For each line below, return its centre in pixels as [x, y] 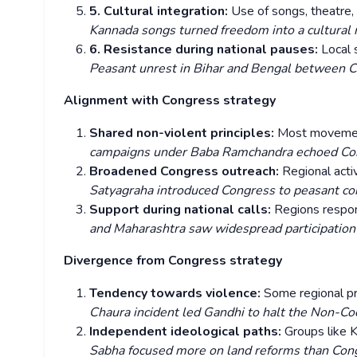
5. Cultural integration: [160, 12]
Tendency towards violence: [177, 294]
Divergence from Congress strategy [175, 261]
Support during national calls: [182, 210]
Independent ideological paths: [187, 332]
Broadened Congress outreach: [186, 172]
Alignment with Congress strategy [171, 101]
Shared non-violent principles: [183, 133]
